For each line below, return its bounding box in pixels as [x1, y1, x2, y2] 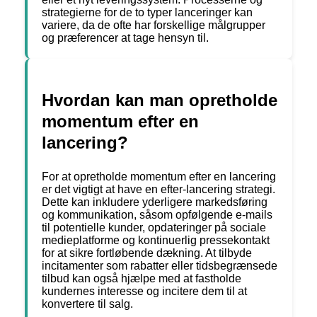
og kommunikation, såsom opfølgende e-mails [42, 209, 272, 221]
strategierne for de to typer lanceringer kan [42, 6, 253, 19]
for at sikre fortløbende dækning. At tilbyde [42, 247, 252, 260]
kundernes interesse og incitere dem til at [42, 285, 247, 298]
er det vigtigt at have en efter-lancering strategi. [42, 183, 275, 196]
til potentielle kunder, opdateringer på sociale [42, 221, 266, 234]
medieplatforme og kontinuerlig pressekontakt [42, 234, 270, 247]
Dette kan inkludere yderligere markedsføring [42, 196, 267, 209]
